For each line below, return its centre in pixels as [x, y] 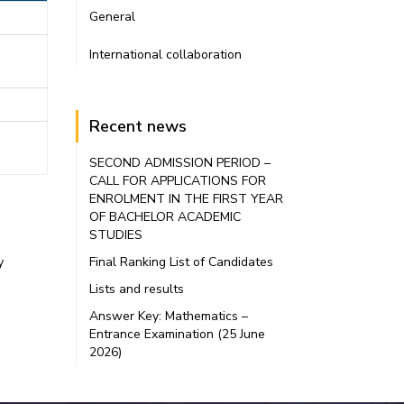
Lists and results [136, 289]
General [112, 17]
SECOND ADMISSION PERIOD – [179, 163]
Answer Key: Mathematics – [168, 316]
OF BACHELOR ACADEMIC [165, 217]
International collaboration [165, 55]
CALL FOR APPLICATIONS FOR [177, 181]
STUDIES [117, 235]
